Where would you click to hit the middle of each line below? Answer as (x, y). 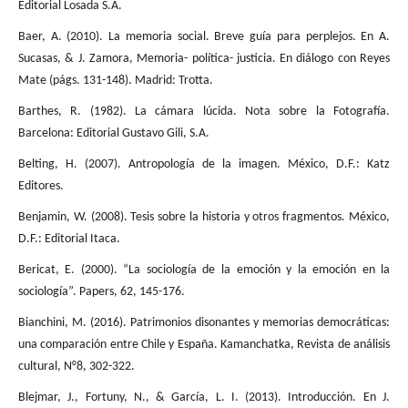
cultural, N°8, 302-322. (76, 367)
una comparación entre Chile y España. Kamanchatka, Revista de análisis (204, 345)
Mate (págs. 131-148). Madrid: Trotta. (115, 81)
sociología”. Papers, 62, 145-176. (101, 292)
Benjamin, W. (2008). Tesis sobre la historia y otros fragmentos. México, (204, 218)
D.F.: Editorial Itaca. (69, 240)
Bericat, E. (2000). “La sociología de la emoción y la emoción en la (204, 270)
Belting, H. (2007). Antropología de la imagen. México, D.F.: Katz (204, 165)
